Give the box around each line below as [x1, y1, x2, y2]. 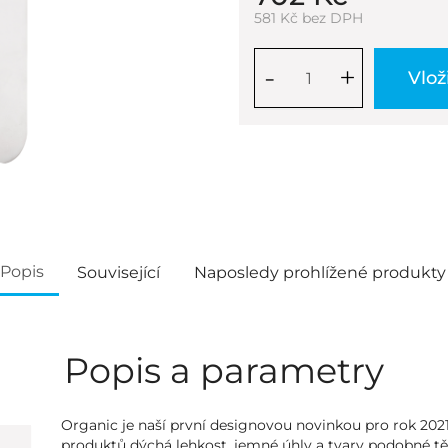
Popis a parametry [64, 349, 384, 392]
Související [76, 263, 160, 282]
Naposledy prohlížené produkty [193, 263, 446, 282]
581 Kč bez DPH [254, 9, 363, 27]
